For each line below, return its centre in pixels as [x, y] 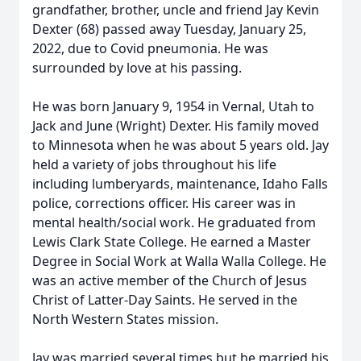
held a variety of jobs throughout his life [154, 164]
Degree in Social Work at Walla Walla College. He [179, 261]
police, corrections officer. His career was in [164, 203]
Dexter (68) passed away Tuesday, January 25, [169, 29]
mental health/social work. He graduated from [174, 222]
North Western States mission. [125, 319]
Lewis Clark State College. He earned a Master [172, 242]
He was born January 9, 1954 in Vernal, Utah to [173, 106]
